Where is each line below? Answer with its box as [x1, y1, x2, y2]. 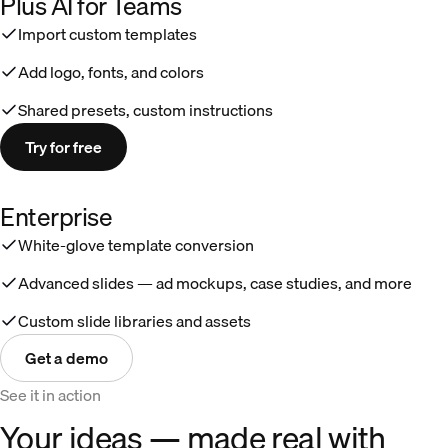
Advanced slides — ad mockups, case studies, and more [18, 269, 412, 296]
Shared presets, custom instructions [18, 96, 273, 123]
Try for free [25, 133, 102, 160]
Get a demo [25, 344, 108, 371]
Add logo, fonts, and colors [18, 58, 204, 85]
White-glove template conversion [18, 231, 254, 258]
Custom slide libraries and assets [18, 307, 251, 334]
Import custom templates [18, 20, 197, 47]
